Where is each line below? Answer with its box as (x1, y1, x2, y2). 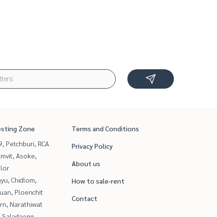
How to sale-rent (72, 176, 124, 186)
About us (72, 159, 100, 168)
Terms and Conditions (72, 124, 139, 133)
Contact (72, 194, 97, 203)
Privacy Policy (72, 141, 113, 151)
